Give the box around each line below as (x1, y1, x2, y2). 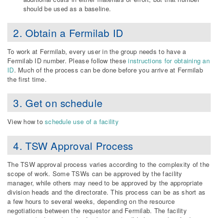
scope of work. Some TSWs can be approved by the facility (7, 168, 182, 178)
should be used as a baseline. (23, 4, 111, 14)
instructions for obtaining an (128, 55, 210, 65)
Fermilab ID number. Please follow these (7, 55, 128, 65)
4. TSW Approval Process (13, 138, 133, 153)
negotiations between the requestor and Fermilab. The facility (7, 205, 187, 215)
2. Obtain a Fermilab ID (13, 25, 124, 40)
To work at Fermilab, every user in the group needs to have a (7, 46, 186, 56)
